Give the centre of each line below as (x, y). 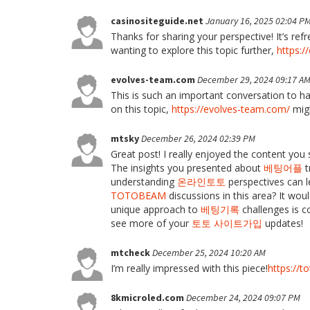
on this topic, (141, 109)
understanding (144, 182)
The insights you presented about (187, 168)
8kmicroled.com (148, 298)
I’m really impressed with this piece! (189, 268)
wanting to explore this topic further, (194, 50)
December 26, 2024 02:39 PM (198, 138)
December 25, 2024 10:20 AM (209, 253)
